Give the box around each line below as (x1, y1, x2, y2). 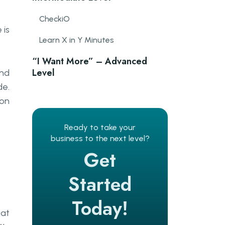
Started (68, 170, 132, 198)
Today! (72, 194, 128, 222)
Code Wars (39, 89, 79, 99)
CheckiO (39, 14, 70, 24)
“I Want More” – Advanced (32, 55, 147, 68)
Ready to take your (64, 123, 136, 132)
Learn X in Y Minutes (39, 35, 114, 45)
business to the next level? (50, 134, 150, 143)
